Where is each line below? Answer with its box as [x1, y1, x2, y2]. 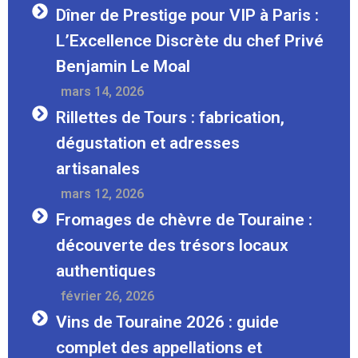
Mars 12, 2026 [61, 185, 144, 201]
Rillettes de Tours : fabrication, [56, 107, 284, 127]
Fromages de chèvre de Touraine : [56, 209, 312, 229]
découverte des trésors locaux [56, 235, 288, 255]
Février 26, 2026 [61, 288, 154, 304]
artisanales [56, 158, 140, 178]
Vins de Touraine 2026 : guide [56, 312, 279, 332]
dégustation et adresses [56, 133, 240, 153]
